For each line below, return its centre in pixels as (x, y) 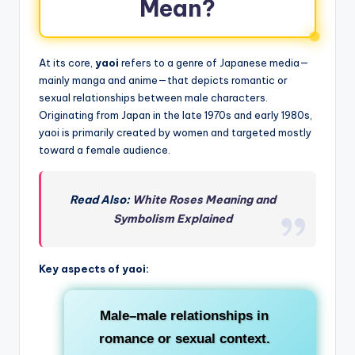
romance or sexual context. (184, 339)
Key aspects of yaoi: (94, 269)
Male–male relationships (176, 316)
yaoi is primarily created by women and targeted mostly (175, 133)
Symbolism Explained (172, 219)
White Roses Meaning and (204, 200)
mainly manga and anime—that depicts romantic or (163, 80)
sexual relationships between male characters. (153, 98)
